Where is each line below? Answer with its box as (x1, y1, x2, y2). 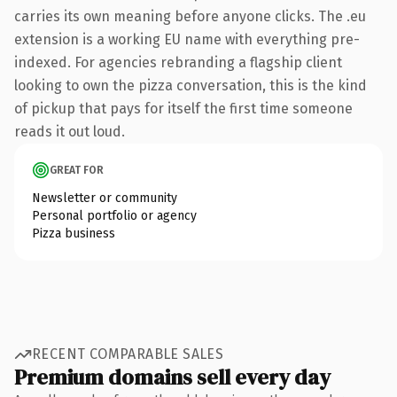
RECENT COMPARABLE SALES (32, 346, 224, 362)
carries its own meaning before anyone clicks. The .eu (14, 7, 366, 25)
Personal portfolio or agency (32, 207, 197, 223)
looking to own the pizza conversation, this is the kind (14, 76, 367, 94)
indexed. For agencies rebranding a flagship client (14, 53, 342, 71)
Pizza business (32, 225, 115, 241)
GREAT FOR (50, 163, 104, 176)
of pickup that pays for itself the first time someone (14, 99, 353, 117)
